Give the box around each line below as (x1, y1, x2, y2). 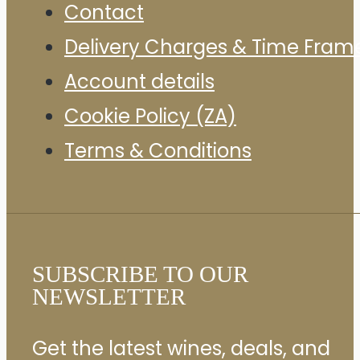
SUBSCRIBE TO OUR (32, 260, 248, 287)
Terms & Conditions (64, 137, 252, 165)
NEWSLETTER (32, 283, 186, 309)
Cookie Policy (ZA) (64, 103, 236, 130)
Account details (64, 68, 215, 96)
